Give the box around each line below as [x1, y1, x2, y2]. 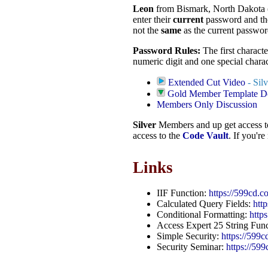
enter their [133, 14, 173, 25]
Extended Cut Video [168, 77, 245, 88]
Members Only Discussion [157, 99, 257, 110]
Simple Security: [157, 230, 221, 241]
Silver [133, 120, 159, 130]
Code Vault [182, 130, 229, 141]
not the [133, 25, 161, 36]
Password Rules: [133, 45, 203, 56]
